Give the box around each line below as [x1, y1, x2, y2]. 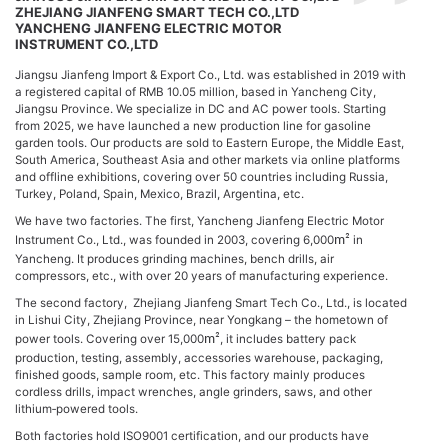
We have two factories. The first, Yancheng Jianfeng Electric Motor [15, 214, 384, 229]
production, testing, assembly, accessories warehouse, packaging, [15, 350, 383, 365]
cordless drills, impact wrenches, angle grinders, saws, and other [15, 384, 372, 399]
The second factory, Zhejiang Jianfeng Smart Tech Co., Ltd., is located [15, 295, 407, 310]
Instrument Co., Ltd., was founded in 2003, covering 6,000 [15, 233, 334, 248]
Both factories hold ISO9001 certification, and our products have [15, 428, 369, 443]
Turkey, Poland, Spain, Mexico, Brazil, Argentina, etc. [15, 187, 304, 202]
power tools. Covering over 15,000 [15, 331, 204, 346]
